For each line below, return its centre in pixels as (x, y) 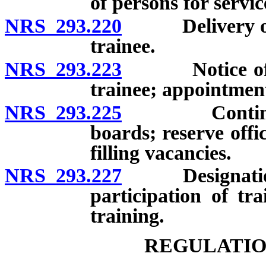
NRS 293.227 (63, 176)
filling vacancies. (161, 153)
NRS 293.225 (63, 112)
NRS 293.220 (63, 26)
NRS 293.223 (63, 69)
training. (127, 216)
